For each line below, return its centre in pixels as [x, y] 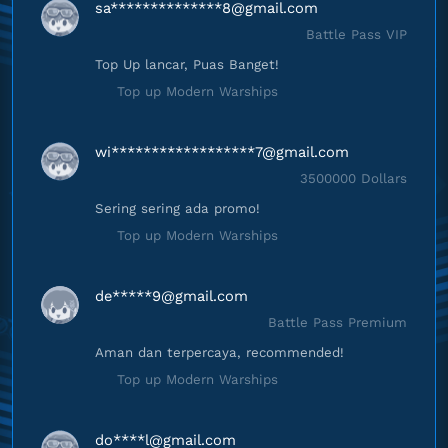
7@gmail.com [302, 152]
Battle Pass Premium [337, 322]
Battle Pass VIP [356, 34]
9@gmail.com [200, 296]
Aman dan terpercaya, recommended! [219, 352]
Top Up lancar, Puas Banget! [187, 64]
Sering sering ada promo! [177, 208]
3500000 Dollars [353, 178]
